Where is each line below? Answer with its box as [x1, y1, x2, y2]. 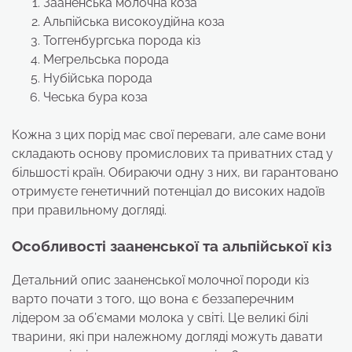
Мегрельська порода [43, 51, 169, 67]
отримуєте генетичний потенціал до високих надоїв [12, 183, 325, 199]
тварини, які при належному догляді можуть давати [12, 329, 323, 345]
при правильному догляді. [12, 202, 167, 218]
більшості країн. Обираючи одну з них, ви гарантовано [12, 164, 339, 180]
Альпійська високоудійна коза [43, 13, 225, 29]
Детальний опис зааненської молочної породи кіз [12, 273, 309, 288]
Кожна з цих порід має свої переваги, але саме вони [12, 126, 326, 142]
